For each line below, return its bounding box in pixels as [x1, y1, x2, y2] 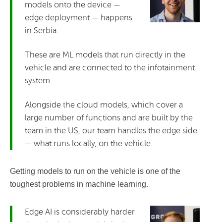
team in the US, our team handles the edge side [25, 125, 197, 135]
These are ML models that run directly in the [25, 50, 185, 59]
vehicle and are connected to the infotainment [25, 62, 195, 72]
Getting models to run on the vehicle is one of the [10, 166, 180, 175]
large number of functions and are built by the [25, 112, 193, 122]
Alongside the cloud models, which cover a [25, 100, 183, 110]
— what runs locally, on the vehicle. [25, 138, 153, 148]
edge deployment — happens [25, 12, 132, 22]
